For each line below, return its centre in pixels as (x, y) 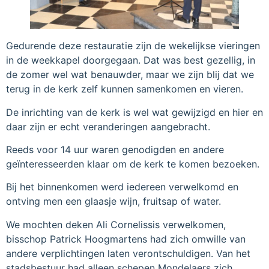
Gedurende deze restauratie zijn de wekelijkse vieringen (133, 46)
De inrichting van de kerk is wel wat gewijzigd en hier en (134, 112)
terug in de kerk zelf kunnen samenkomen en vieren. (125, 89)
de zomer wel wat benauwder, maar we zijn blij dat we (130, 75)
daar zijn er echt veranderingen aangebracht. (108, 126)
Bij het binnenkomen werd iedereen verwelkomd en (122, 187)
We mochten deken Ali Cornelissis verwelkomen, (116, 224)
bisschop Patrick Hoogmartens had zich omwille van (126, 239)
